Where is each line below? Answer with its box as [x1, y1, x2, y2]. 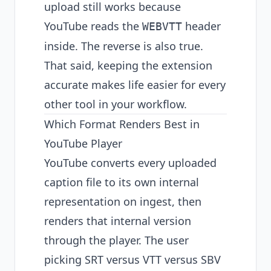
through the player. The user [44, 233, 189, 247]
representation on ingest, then [44, 194, 201, 209]
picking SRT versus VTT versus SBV [44, 252, 221, 267]
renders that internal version [44, 214, 191, 228]
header [182, 19, 221, 33]
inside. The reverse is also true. [44, 39, 203, 53]
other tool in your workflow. [44, 97, 187, 111]
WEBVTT [142, 20, 182, 33]
